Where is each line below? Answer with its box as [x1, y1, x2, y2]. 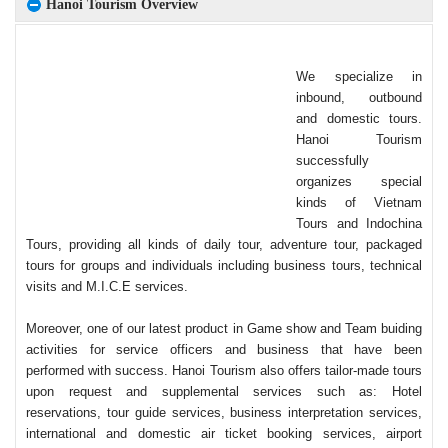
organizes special [296, 174, 422, 189]
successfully [296, 153, 369, 168]
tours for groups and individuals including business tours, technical [26, 258, 422, 273]
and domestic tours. [296, 111, 422, 126]
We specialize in [296, 69, 422, 84]
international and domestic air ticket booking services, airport [26, 426, 422, 441]
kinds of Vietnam [296, 195, 422, 210]
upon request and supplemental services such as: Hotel [26, 384, 422, 399]
